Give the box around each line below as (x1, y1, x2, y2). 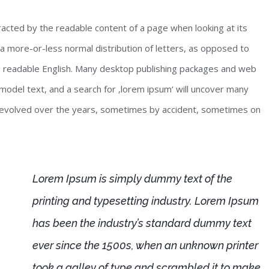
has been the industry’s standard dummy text (32, 216, 252, 229)
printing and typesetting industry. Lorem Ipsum (32, 194, 259, 207)
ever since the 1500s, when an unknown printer (32, 238, 258, 252)
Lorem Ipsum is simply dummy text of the (32, 172, 232, 185)
